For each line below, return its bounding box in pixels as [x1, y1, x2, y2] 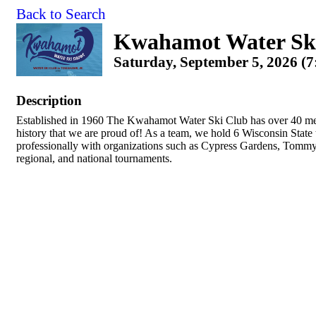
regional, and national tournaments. [16, 152, 172, 164]
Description [16, 93, 82, 108]
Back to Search [16, 6, 106, 23]
